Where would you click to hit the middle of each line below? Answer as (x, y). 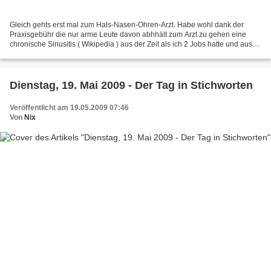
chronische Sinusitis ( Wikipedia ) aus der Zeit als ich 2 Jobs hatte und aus (131, 44)
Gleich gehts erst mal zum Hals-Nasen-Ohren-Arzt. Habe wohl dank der (127, 25)
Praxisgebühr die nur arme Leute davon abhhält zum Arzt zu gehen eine (128, 35)
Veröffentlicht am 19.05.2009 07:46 (69, 108)
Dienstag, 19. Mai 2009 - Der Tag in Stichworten (131, 86)
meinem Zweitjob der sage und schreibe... (78, 54)
